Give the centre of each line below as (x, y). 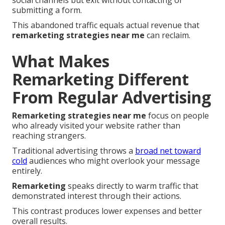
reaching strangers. (49, 136)
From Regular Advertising (111, 97)
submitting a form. (47, 10)
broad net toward (168, 151)
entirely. (27, 171)
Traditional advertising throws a (74, 151)
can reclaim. (167, 35)
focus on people (178, 116)
